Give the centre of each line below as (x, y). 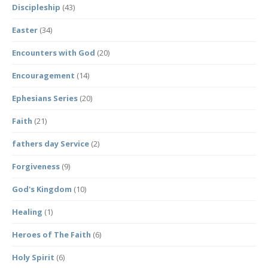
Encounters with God (54, 53)
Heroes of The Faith (51, 234)
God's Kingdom (42, 189)
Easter (25, 30)
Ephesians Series (45, 98)
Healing (27, 212)
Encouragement (43, 75)
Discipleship (36, 7)
